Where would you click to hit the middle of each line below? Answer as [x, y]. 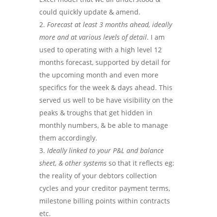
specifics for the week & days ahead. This [106, 87]
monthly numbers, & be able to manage [103, 125]
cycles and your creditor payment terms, [104, 188]
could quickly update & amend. [90, 12]
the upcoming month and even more [99, 75]
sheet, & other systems [73, 163]
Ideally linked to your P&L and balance [105, 150]
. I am [155, 37]
